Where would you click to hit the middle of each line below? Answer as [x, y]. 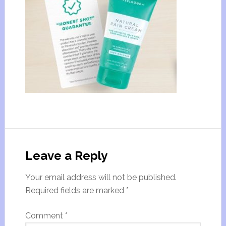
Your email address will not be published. [101, 177]
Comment [45, 216]
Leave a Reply [66, 156]
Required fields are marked [75, 190]
